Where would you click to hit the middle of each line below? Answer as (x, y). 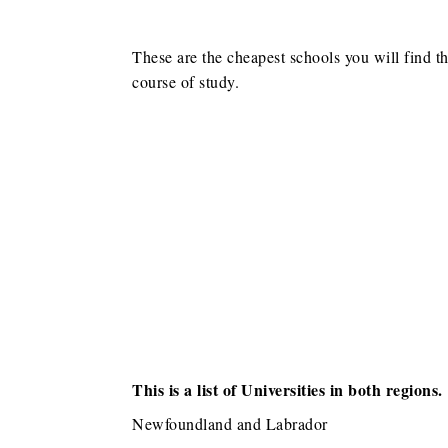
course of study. (185, 82)
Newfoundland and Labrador (230, 424)
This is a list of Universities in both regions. (287, 390)
